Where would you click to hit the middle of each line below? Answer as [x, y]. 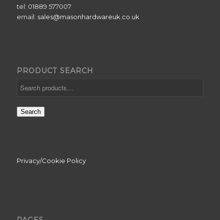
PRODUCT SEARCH [55, 71]
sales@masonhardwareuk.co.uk [88, 16]
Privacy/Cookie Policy [51, 161]
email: [27, 16]
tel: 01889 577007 [44, 6]
